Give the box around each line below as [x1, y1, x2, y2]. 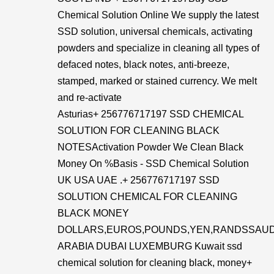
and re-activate [57, 92, 122, 103]
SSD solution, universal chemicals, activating [57, 26, 253, 37]
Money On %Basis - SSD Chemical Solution [57, 158, 249, 169]
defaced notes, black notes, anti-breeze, [57, 59, 229, 70]
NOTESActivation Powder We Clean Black [57, 142, 243, 152]
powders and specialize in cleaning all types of [57, 43, 259, 53]
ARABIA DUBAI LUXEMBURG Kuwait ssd [57, 241, 242, 251]
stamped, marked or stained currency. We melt [57, 76, 257, 86]
